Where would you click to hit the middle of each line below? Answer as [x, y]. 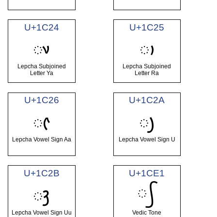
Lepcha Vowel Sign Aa [41, 139]
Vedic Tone [147, 212]
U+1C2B [41, 173]
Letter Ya [41, 73]
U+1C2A [147, 100]
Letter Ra [147, 73]
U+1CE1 [147, 173]
